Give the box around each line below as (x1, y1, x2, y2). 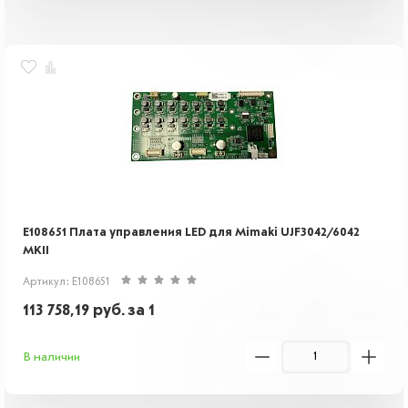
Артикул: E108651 (23, 277, 110, 288)
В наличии (23, 351, 80, 363)
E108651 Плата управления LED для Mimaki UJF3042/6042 (23, 226, 360, 239)
